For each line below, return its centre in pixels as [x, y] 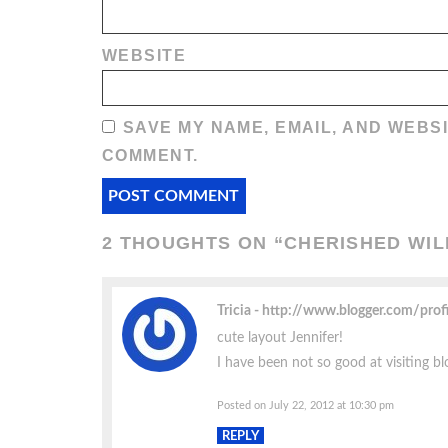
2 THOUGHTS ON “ [193, 243]
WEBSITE [144, 56]
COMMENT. [150, 156]
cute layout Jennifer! [280, 338]
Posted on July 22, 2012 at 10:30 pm [305, 406]
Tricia [235, 311]
